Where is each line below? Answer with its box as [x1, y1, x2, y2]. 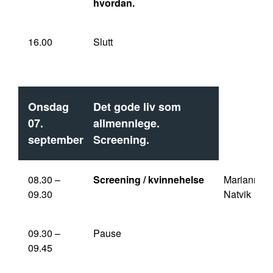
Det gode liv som [93, 99, 181, 115]
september [28, 132, 83, 147]
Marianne [224, 172, 264, 186]
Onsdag [28, 99, 69, 115]
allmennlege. [93, 115, 160, 131]
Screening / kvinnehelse [93, 172, 204, 186]
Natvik [224, 187, 251, 201]
